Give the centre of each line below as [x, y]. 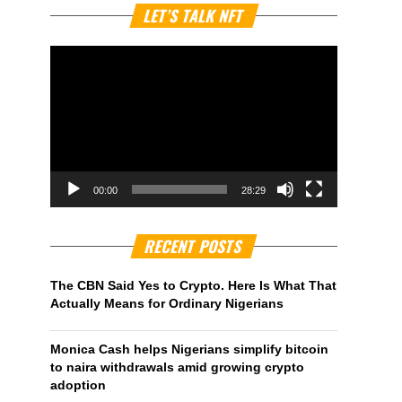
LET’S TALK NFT [194, 15]
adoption [78, 385]
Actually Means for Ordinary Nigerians [167, 303]
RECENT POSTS [194, 246]
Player [354, 22]
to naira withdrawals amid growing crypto [177, 367]
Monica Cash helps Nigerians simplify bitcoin [189, 349]
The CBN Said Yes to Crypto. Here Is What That [193, 285]
